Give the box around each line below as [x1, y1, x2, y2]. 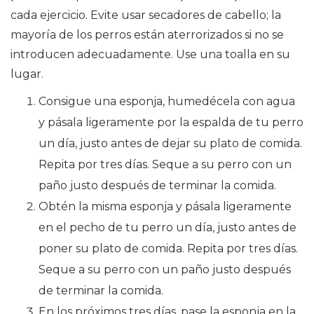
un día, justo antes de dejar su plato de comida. [39, 136, 302, 150]
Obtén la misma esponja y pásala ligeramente [39, 199, 292, 213]
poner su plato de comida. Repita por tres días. [39, 241, 298, 255]
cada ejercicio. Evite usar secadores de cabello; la [11, 8, 281, 22]
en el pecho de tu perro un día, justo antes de [39, 220, 296, 234]
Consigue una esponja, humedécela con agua [39, 94, 295, 108]
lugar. [11, 67, 43, 81]
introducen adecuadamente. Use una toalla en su [11, 47, 290, 61]
